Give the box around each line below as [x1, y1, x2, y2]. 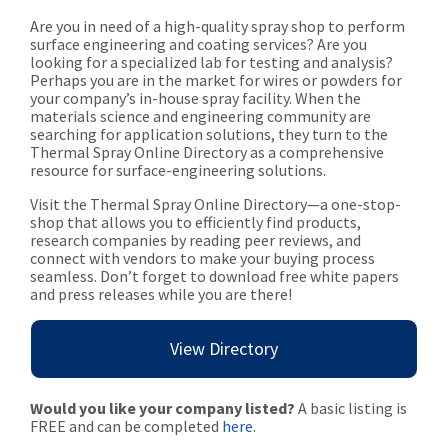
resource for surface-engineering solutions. [30, 160, 326, 181]
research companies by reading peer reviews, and [30, 230, 361, 251]
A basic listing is [295, 398, 407, 419]
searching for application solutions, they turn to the [30, 124, 388, 145]
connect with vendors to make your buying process [30, 248, 375, 269]
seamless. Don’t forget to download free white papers [30, 266, 399, 287]
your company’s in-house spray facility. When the [30, 88, 361, 109]
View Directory [170, 337, 278, 361]
